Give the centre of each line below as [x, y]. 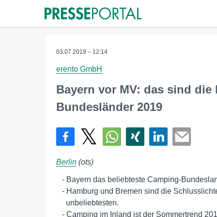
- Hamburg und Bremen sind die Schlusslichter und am [59, 191]
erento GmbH [79, 69]
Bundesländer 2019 [109, 107]
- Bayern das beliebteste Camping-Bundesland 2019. [59, 179]
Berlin [66, 162]
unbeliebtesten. [61, 203]
